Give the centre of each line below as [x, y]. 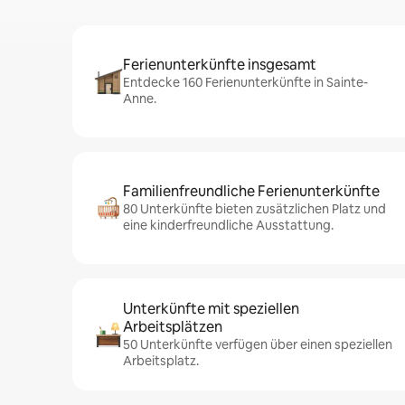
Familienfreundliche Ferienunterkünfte [251, 191]
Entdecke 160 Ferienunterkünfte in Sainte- [245, 82]
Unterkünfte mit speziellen [211, 309]
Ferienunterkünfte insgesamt [220, 65]
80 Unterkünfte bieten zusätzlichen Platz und [254, 209]
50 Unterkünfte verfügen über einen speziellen [258, 344]
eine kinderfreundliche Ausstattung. [228, 225]
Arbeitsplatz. [161, 361]
